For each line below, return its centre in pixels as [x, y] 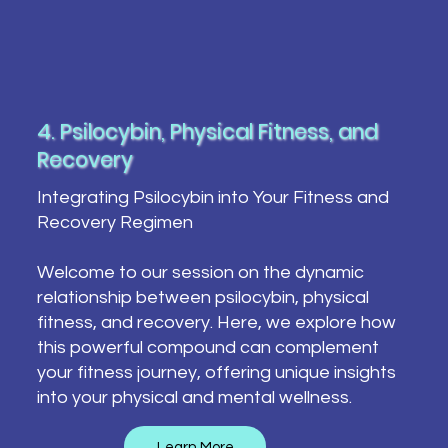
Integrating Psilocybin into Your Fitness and [212, 197]
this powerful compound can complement [207, 347]
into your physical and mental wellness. [194, 397]
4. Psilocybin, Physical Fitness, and [207, 132]
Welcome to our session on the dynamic [200, 272]
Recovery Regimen [114, 222]
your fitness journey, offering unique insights [216, 372]
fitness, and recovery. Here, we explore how [216, 322]
